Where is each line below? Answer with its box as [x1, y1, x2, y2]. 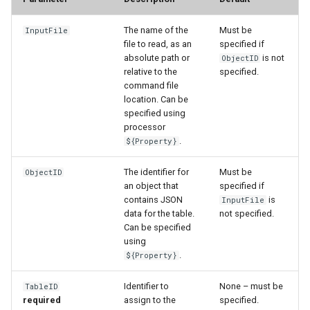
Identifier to [124, 281, 169, 292]
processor [124, 122, 165, 133]
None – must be [219, 281, 283, 292]
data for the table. [124, 208, 194, 219]
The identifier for [124, 167, 189, 178]
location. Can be [124, 94, 188, 105]
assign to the [124, 295, 176, 306]
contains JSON [124, 194, 183, 206]
